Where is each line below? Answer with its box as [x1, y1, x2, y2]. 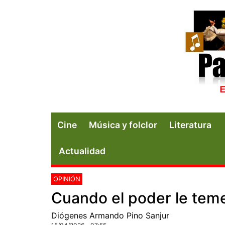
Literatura [169, 119, 211, 130]
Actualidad [59, 145, 105, 156]
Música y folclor [89, 119, 157, 130]
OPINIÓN [53, 174, 80, 183]
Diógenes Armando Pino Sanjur [51, 210, 169, 220]
